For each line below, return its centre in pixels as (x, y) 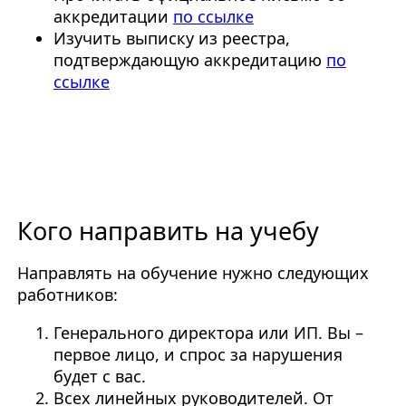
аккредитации (113, 17)
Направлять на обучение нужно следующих (193, 273)
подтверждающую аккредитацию (189, 60)
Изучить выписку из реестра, (171, 39)
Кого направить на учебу (168, 230)
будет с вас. (99, 377)
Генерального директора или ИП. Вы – (208, 333)
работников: (67, 295)
